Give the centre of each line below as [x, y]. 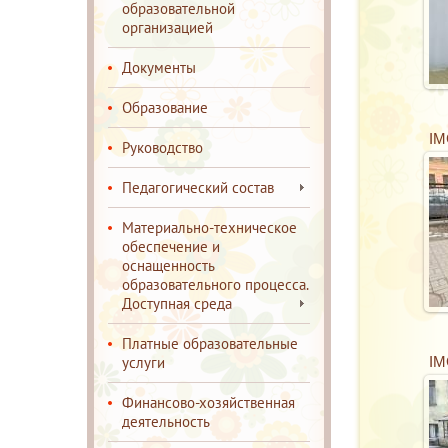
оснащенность [168, 265]
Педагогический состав [198, 187]
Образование [165, 107]
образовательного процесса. [215, 284]
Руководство [162, 147]
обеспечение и [171, 246]
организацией [167, 27]
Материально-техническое [209, 227]
